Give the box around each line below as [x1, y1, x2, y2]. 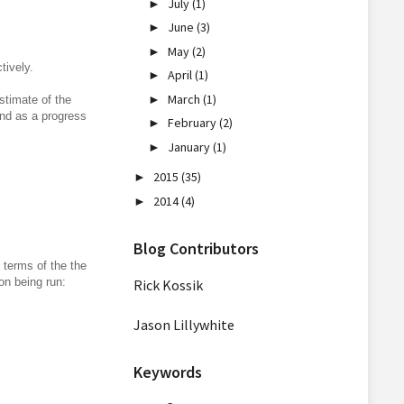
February [168, 115, 220, 131]
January [168, 138, 214, 155]
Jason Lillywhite [133, 316, 234, 334]
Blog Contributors [133, 238, 259, 259]
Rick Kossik [133, 276, 203, 294]
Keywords [133, 362, 202, 382]
